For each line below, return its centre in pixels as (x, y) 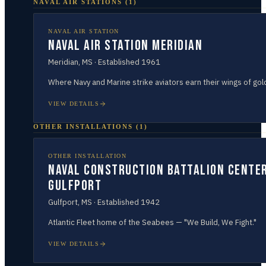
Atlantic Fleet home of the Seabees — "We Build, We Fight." (152, 222)
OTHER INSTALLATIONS (83, 126)
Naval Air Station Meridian (125, 45)
